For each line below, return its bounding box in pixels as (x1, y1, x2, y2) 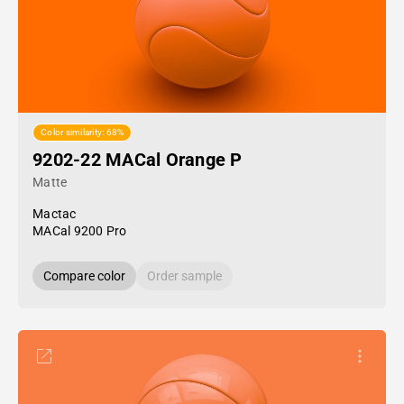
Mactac (32, 207, 77, 221)
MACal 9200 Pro (32, 224, 127, 238)
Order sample (147, 269, 222, 283)
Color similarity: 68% (41, 127, 124, 138)
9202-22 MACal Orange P (32, 149, 243, 170)
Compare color (43, 269, 125, 283)
